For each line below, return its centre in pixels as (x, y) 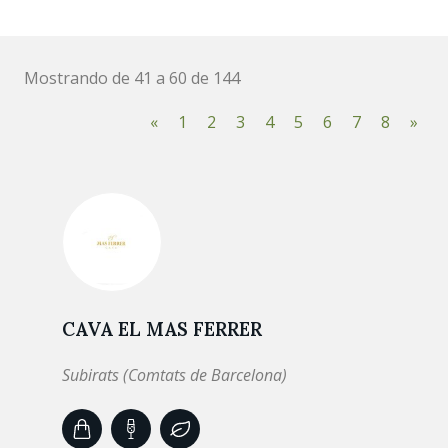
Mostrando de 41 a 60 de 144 (132, 78)
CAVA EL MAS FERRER (162, 329)
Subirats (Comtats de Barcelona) (174, 375)
